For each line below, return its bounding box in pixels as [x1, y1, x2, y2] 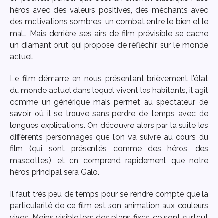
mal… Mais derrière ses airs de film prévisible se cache [10, 29, 208, 38]
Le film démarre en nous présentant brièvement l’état [10, 73, 208, 83]
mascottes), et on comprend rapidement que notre [10, 155, 208, 165]
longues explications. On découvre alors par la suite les [10, 120, 208, 130]
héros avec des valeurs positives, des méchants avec [10, 5, 208, 15]
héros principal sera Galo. [10, 167, 99, 177]
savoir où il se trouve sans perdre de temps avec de [10, 109, 208, 118]
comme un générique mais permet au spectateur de [10, 97, 208, 107]
